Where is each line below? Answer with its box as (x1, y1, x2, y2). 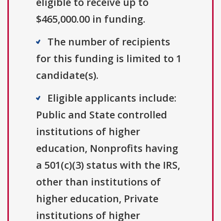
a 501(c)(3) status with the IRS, (36, 158, 180, 172)
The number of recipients (47, 35, 170, 49)
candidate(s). (36, 69, 99, 82)
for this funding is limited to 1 (36, 52, 182, 66)
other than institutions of (36, 175, 161, 189)
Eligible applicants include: (47, 91, 177, 105)
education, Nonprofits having (36, 142, 178, 155)
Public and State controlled (36, 108, 167, 122)
